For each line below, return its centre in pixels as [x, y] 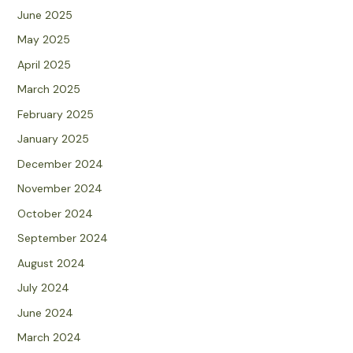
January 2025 [53, 139]
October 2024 [55, 213]
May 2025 [43, 40]
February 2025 [55, 114]
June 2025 [45, 15]
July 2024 [43, 288]
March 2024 [49, 338]
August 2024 [51, 263]
